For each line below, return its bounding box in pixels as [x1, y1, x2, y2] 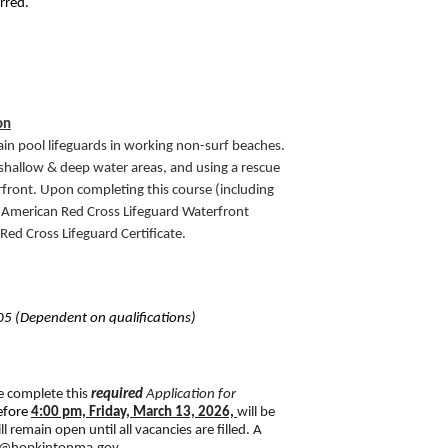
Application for [146, 386, 236, 402]
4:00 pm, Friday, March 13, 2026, [31, 404, 237, 420]
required [91, 386, 143, 402]
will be [237, 404, 275, 420]
